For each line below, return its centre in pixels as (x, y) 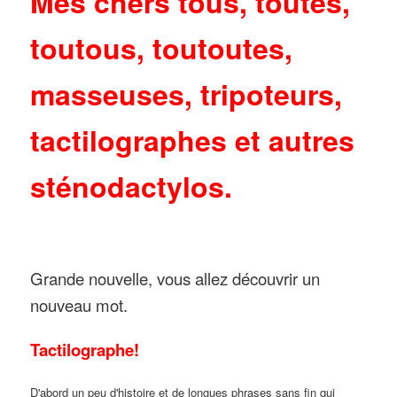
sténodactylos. (132, 187)
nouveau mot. (79, 305)
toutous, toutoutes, (162, 48)
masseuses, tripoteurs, (187, 94)
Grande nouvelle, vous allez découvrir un (175, 279)
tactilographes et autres (193, 140)
